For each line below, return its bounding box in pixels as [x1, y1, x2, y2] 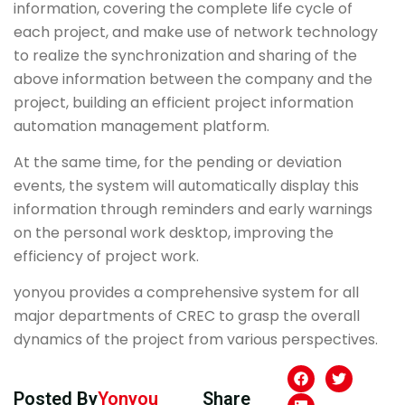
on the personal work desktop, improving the [14, 221, 334, 243]
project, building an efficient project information [14, 91, 353, 113]
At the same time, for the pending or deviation [14, 151, 342, 173]
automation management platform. [14, 115, 269, 137]
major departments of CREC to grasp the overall [14, 306, 360, 327]
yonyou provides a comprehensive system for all [14, 282, 359, 304]
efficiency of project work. [14, 245, 199, 267]
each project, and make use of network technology [14, 21, 378, 42]
